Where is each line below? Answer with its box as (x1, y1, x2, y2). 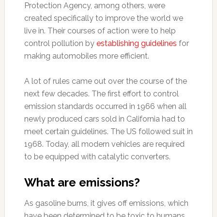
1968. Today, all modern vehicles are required (24, 139, 185, 149)
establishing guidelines (96, 38, 177, 48)
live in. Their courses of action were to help (24, 26, 176, 35)
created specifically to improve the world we (24, 13, 183, 23)
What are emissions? (24, 175, 143, 189)
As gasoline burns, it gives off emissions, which (24, 198, 188, 208)
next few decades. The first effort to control (24, 89, 179, 98)
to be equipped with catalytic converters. (24, 152, 170, 161)
